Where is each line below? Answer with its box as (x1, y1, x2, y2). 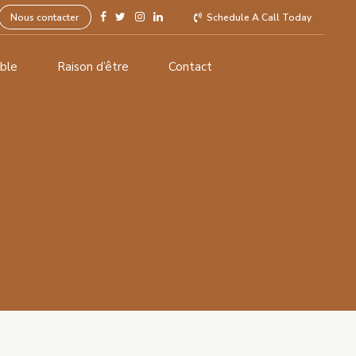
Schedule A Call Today (207, 10, 312, 24)
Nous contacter (10, 10, 79, 24)
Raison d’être (57, 59, 129, 75)
